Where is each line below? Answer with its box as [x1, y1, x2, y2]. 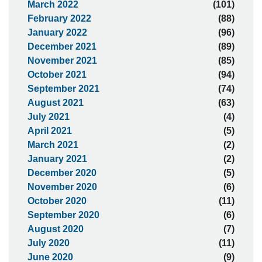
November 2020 [27, 182, 97, 192]
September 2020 [27, 210, 99, 220]
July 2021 [27, 112, 70, 122]
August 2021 [27, 98, 84, 108]
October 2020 [27, 196, 87, 206]
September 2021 [27, 84, 99, 94]
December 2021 [27, 42, 96, 51]
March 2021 [27, 140, 78, 150]
